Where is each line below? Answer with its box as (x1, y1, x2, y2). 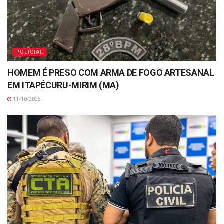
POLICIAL (15, 49, 43, 56)
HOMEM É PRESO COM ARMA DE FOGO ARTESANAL (7, 67, 214, 78)
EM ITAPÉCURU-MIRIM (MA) (7, 80, 119, 91)
